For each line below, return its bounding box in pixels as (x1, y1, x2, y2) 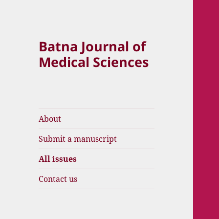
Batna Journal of (39, 37, 146, 56)
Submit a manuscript (39, 133, 117, 145)
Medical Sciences (39, 53, 149, 71)
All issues (39, 153, 77, 165)
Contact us (39, 174, 78, 185)
